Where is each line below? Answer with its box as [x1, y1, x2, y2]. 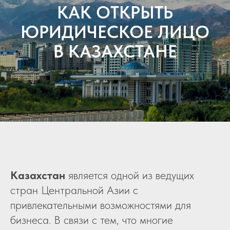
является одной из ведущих [65, 168, 194, 182]
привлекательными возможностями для [10, 198, 191, 212]
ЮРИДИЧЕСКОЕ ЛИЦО [21, 22, 209, 42]
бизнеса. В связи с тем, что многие [10, 213, 173, 227]
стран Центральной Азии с [10, 183, 138, 197]
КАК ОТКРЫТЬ [57, 2, 173, 23]
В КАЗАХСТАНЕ [53, 41, 177, 62]
